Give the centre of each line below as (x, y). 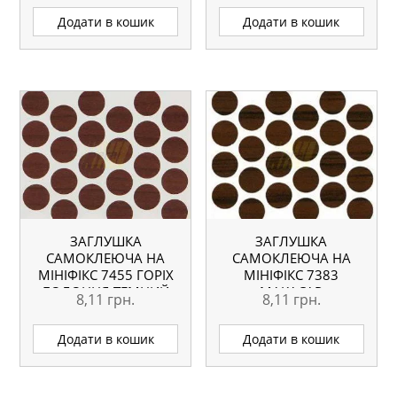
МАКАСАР (292, 292)
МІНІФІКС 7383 (292, 275)
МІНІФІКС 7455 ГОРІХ (105, 275)
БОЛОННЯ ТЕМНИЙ (105, 292)
